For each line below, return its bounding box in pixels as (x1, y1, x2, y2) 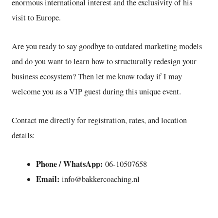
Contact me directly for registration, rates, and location (12, 114, 187, 126)
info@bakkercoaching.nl (59, 173, 140, 184)
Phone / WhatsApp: (36, 158, 103, 170)
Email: (36, 173, 60, 185)
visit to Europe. (12, 12, 61, 23)
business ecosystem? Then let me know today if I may (12, 71, 182, 82)
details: (12, 129, 35, 141)
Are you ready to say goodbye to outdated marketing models (12, 40, 202, 52)
